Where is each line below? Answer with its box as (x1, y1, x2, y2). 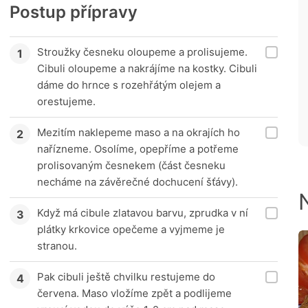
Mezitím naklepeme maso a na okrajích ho (37, 126, 240, 140)
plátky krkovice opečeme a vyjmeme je (37, 223, 225, 236)
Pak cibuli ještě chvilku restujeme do (37, 270, 215, 284)
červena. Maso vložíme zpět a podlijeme (37, 287, 232, 300)
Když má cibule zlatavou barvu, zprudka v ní (37, 206, 248, 220)
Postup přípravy (10, 2, 137, 23)
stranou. (37, 239, 77, 253)
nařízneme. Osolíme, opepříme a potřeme (37, 142, 239, 156)
